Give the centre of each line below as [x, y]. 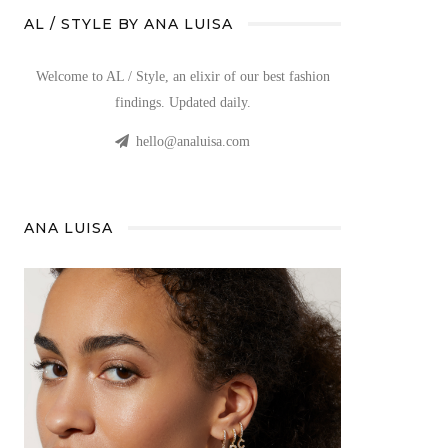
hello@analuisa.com [193, 141]
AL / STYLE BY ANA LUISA [129, 24]
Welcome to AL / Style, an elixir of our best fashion [182, 76]
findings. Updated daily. [182, 102]
